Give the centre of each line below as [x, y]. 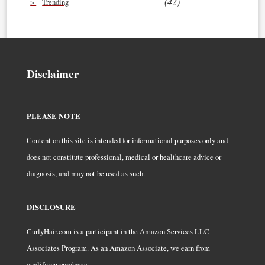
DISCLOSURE [51, 207]
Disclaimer [53, 74]
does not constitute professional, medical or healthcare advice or [124, 156]
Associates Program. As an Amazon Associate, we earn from [118, 248]
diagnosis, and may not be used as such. [86, 173]
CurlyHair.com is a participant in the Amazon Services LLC [118, 231]
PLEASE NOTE [54, 116]
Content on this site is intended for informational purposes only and [127, 140]
